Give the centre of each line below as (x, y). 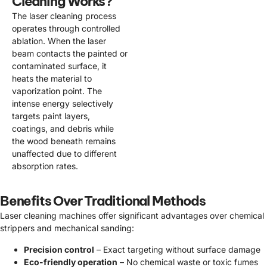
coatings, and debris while (63, 128)
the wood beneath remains (64, 141)
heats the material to (52, 78)
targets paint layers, (51, 116)
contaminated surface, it (59, 66)
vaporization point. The (57, 91)
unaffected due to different (64, 153)
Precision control (59, 249)
